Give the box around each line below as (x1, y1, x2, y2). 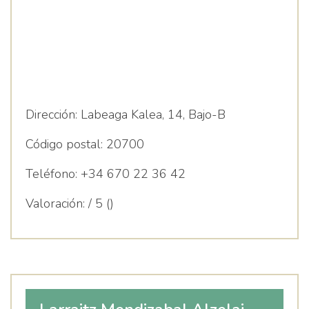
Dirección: (26, 106, 77, 123)
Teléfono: (26, 166, 77, 182)
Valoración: (26, 195, 85, 212)
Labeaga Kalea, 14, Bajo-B (77, 106, 226, 123)
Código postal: (26, 136, 103, 152)
